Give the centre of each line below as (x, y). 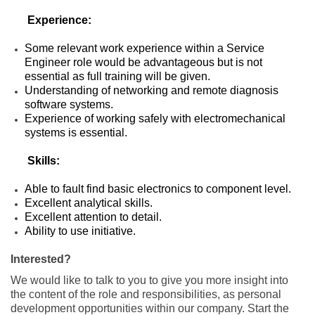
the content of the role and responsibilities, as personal (146, 295)
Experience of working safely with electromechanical (155, 118)
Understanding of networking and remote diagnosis (152, 90)
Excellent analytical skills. (89, 202)
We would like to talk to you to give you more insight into (149, 281)
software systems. (69, 104)
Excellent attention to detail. (93, 217)
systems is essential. (76, 132)
